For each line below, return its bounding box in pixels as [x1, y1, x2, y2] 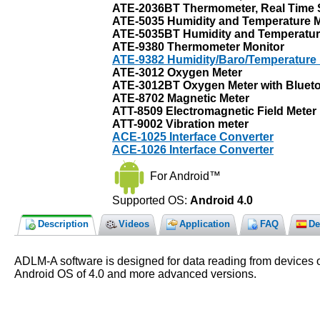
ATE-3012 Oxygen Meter [112, 66, 242, 79]
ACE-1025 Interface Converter [112, 130, 274, 143]
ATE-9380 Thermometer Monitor [112, 40, 284, 53]
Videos [119, 218, 149, 229]
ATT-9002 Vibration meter [112, 117, 249, 130]
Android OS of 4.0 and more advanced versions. [14, 267, 256, 280]
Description [38, 218, 89, 229]
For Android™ [150, 170, 221, 182]
